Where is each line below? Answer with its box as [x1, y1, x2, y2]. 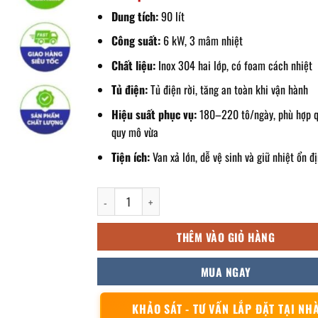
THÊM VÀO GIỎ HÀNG [177, 229, 275, 246]
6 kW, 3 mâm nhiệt [160, 32, 243, 50]
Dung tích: [111, 7, 159, 25]
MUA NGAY [200, 263, 251, 280]
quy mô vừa [111, 123, 159, 141]
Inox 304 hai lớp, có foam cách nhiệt [155, 56, 313, 74]
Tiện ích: [111, 148, 150, 165]
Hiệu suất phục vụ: [111, 105, 197, 123]
